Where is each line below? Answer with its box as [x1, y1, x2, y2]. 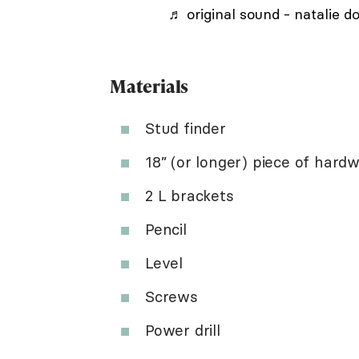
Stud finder [145, 119, 226, 138]
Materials [110, 74, 189, 99]
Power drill [145, 321, 220, 340]
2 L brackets [145, 186, 234, 205]
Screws [145, 287, 198, 306]
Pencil [145, 220, 187, 239]
